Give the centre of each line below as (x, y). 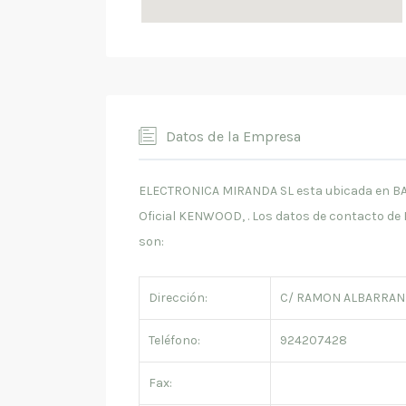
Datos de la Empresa (233, 136)
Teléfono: (174, 340)
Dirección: (178, 298)
